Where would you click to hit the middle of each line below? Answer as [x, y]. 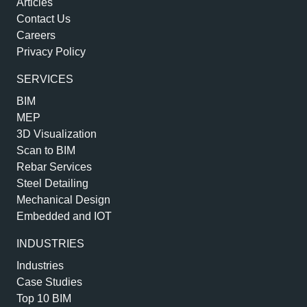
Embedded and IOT [64, 217]
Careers [36, 36]
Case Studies [49, 282]
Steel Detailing [52, 184]
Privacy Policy [51, 52]
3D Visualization [57, 134]
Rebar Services [54, 167]
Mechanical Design [63, 200]
